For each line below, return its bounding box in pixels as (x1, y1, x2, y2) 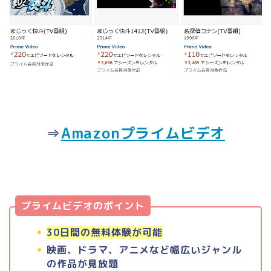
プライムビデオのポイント (21, 198, 145, 212)
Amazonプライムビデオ (60, 122, 226, 143)
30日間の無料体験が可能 (47, 225, 163, 239)
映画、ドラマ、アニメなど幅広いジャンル (47, 243, 242, 256)
